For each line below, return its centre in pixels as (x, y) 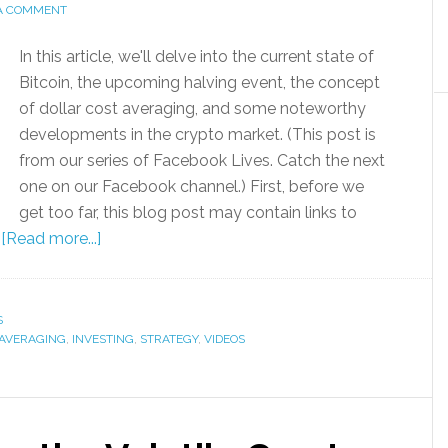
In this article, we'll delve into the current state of (196, 56)
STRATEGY (169, 339)
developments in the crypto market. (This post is (197, 134)
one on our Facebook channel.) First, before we (191, 186)
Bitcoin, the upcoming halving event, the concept (199, 82)
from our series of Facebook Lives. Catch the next (202, 160)
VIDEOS (224, 339)
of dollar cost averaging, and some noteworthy (192, 108)
